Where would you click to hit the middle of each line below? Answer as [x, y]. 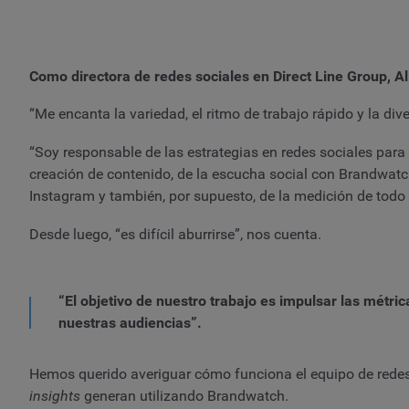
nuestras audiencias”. [130, 323]
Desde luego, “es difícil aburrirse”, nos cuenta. [175, 234]
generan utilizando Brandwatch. [184, 396]
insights [55, 396]
